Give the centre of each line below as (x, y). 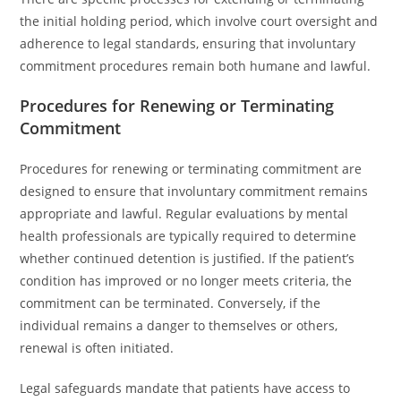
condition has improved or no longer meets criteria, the (186, 281)
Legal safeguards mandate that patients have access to (185, 388)
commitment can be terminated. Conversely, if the (171, 303)
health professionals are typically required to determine (188, 236)
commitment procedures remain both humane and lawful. (196, 66)
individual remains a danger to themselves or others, (179, 325)
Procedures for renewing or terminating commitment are (191, 169)
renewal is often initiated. (97, 348)
